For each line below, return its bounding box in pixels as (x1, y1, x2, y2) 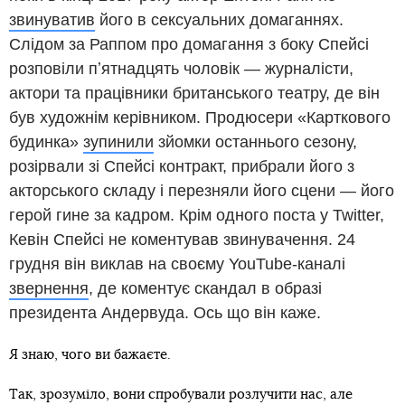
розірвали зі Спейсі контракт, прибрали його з (9, 156, 354, 175)
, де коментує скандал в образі (89, 278, 322, 297)
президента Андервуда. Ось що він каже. (9, 303, 321, 322)
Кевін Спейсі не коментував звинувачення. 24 (9, 230, 355, 249)
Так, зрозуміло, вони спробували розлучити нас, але (9, 387, 353, 401)
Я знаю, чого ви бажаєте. (9, 347, 171, 362)
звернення (9, 278, 89, 297)
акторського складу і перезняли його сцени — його (9, 181, 394, 200)
